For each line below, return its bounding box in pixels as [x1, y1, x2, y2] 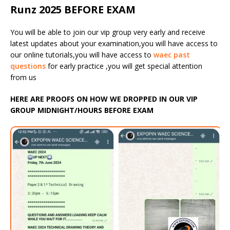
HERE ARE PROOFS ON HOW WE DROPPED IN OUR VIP [10, 93, 198, 104]
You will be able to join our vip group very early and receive [10, 27, 205, 37]
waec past [154, 49, 190, 60]
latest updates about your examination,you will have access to [10, 38, 218, 48]
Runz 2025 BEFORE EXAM [10, 2, 136, 16]
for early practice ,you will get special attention [46, 61, 202, 71]
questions [10, 61, 46, 71]
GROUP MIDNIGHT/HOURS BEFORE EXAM [10, 105, 154, 115]
